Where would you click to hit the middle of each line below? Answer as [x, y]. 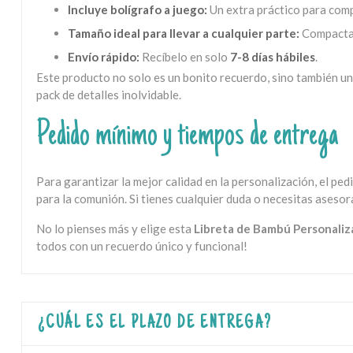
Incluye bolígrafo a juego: [137, 9]
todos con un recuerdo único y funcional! [141, 245]
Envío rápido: [103, 56]
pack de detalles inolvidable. [108, 94]
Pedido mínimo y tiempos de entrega [187, 136]
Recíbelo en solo [184, 56]
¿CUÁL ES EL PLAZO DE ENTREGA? [155, 323]
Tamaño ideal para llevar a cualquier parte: [183, 33]
